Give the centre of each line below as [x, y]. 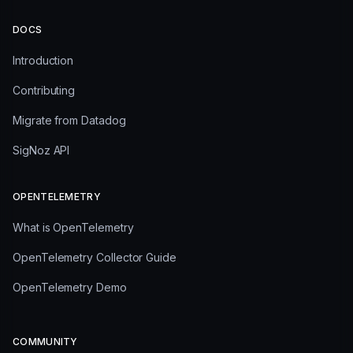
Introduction [43, 61]
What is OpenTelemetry [73, 228]
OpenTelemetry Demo [70, 288]
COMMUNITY [45, 342]
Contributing [44, 91]
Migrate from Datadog [69, 121]
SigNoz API [41, 150]
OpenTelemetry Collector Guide [95, 258]
